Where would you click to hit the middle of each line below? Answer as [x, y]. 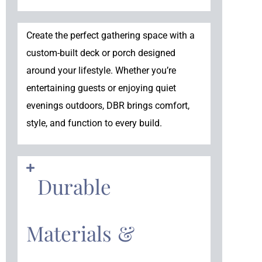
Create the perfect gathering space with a [111, 35]
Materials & [80, 233]
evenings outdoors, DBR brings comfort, [108, 105]
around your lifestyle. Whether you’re [101, 70]
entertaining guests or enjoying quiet [101, 88]
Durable [75, 186]
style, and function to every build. [94, 123]
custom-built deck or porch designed [101, 53]
